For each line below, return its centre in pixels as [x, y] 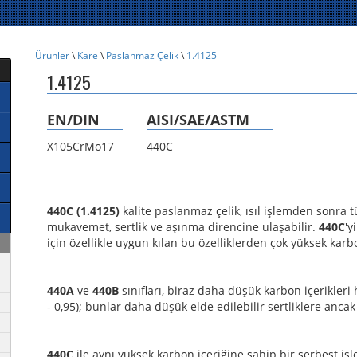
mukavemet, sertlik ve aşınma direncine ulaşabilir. [183, 227]
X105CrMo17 [80, 146]
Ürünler [52, 55]
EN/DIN [73, 120]
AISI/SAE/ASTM [198, 120]
